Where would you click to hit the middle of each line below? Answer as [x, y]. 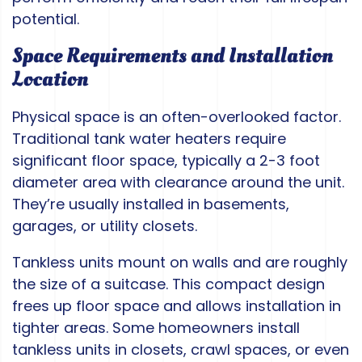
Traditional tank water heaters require [149, 139]
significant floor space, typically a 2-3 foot [166, 161]
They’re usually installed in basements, [151, 204]
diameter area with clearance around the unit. [178, 183]
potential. [46, 19]
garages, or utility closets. [105, 226]
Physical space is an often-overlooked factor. [177, 117]
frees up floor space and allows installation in [177, 306]
